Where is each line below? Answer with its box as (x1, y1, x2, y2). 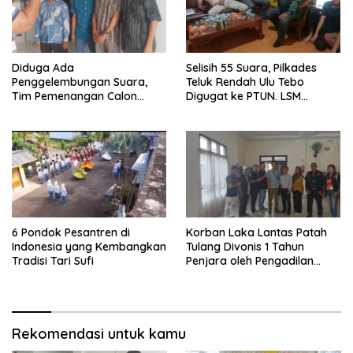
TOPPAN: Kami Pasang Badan (186, 102, 341, 117)
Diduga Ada (12, 60, 74, 75)
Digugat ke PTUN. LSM (186, 88, 301, 103)
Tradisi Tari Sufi (12, 254, 94, 268)
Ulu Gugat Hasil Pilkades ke (12, 117, 153, 132)
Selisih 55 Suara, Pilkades (186, 60, 317, 75)
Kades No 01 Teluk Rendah (12, 102, 150, 117)
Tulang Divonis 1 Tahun (186, 240, 304, 254)
